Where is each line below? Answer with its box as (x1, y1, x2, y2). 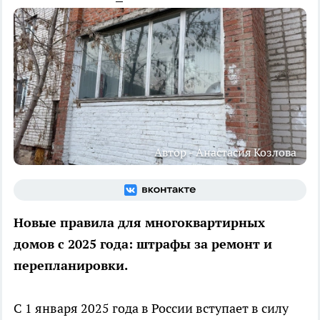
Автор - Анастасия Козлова (154, 144, 296, 159)
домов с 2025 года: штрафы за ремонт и (14, 235, 272, 252)
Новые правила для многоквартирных (14, 214, 265, 231)
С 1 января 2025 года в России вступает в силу (14, 299, 289, 316)
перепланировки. (14, 256, 128, 274)
